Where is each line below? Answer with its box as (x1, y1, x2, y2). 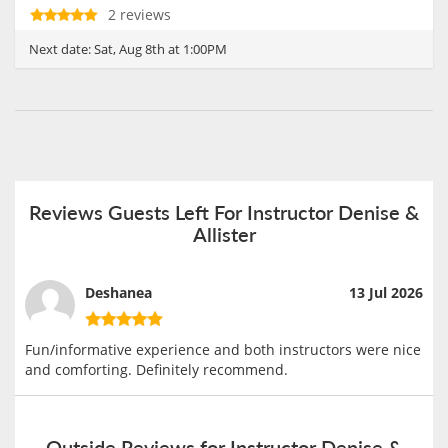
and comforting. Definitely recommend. (25, 359, 288, 379)
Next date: (29, 39, 94, 58)
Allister (192, 219, 256, 248)
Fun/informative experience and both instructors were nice (25, 339, 421, 359)
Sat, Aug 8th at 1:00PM (94, 39, 227, 58)
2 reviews (108, 4, 171, 24)
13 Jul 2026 (349, 283, 423, 303)
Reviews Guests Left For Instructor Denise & (29, 197, 419, 226)
